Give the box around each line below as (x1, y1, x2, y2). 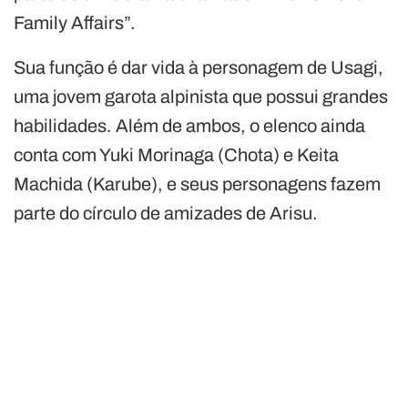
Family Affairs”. (14, 12, 136, 33)
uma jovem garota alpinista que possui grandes (14, 86, 388, 107)
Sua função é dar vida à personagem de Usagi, (14, 56, 383, 77)
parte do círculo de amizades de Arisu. (14, 202, 318, 223)
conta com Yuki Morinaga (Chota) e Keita (14, 144, 339, 165)
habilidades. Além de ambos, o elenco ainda (14, 115, 365, 136)
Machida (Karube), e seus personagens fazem (14, 173, 381, 194)
